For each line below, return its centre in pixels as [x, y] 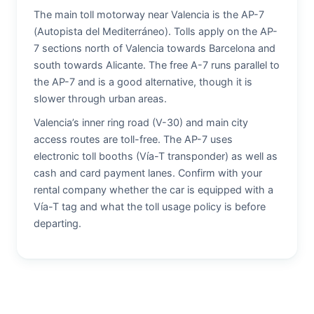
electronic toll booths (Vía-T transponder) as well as [156, 156]
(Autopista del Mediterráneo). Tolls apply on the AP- [156, 31]
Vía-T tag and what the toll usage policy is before [150, 206]
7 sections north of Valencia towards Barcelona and [155, 48]
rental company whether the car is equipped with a [153, 190]
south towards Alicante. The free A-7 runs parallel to [157, 65]
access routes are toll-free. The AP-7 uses [133, 139]
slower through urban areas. [100, 98]
